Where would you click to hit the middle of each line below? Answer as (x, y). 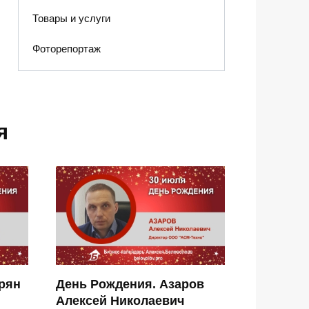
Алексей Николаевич (120, 300)
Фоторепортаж (66, 48)
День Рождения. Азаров (130, 284)
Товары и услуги (71, 19)
